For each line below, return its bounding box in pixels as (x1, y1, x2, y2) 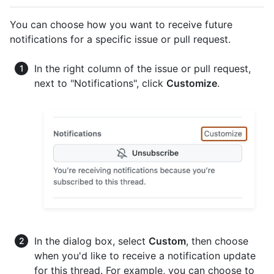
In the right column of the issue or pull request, (34, 62, 251, 75)
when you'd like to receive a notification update (34, 250, 256, 262)
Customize (166, 76, 217, 89)
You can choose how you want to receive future (10, 18, 232, 31)
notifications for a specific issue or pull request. (10, 32, 231, 45)
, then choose (186, 235, 248, 248)
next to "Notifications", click (34, 76, 166, 89)
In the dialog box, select (34, 235, 149, 248)
